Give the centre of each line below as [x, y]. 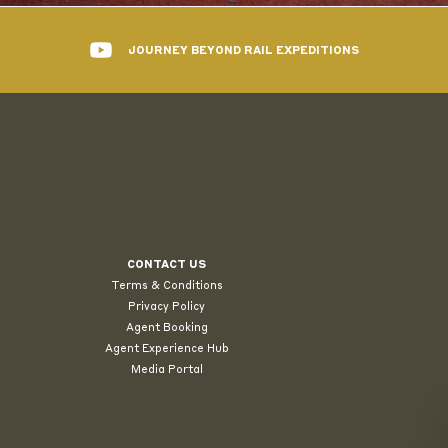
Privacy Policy [166, 305]
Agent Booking [166, 326]
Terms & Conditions [166, 284]
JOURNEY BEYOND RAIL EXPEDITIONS [243, 50]
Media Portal [166, 368]
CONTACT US [166, 263]
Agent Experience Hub [166, 347]
